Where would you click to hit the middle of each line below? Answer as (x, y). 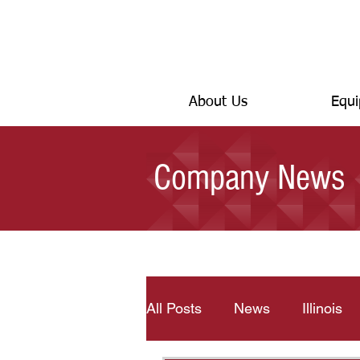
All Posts (174, 308)
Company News (249, 178)
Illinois (322, 308)
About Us (218, 102)
